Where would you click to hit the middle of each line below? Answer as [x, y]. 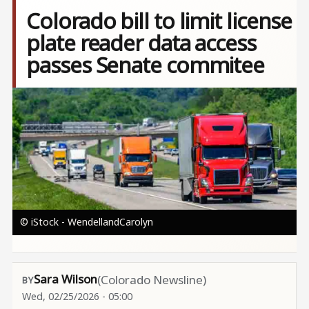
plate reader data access [141, 43]
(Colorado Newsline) [151, 280]
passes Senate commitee [146, 65]
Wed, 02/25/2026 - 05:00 [77, 296]
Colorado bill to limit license [159, 21]
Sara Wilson [65, 279]
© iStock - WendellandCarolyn [86, 221]
